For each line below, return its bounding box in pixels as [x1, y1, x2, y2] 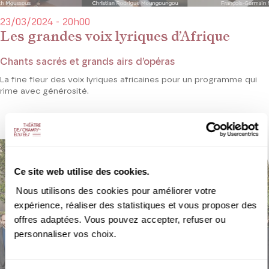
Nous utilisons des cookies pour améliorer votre [14, 185, 216, 196]
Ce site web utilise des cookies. [14, 166, 150, 177]
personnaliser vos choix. [14, 228, 119, 239]
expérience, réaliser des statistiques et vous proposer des [14, 199, 257, 210]
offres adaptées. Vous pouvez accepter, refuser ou [14, 214, 226, 225]
